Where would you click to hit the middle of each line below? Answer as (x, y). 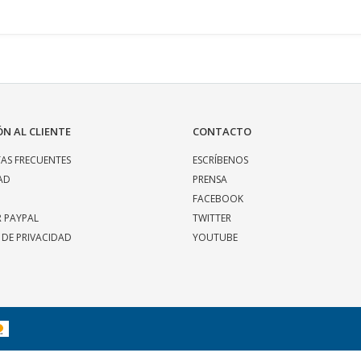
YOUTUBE (215, 237)
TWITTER (212, 218)
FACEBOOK (218, 199)
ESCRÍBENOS (220, 160)
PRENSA (210, 179)
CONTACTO (222, 131)
